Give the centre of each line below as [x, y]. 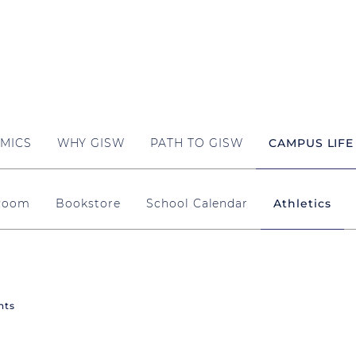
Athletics [302, 203]
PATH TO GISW [197, 143]
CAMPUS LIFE [311, 143]
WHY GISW [91, 143]
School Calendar [197, 203]
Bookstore [88, 203]
